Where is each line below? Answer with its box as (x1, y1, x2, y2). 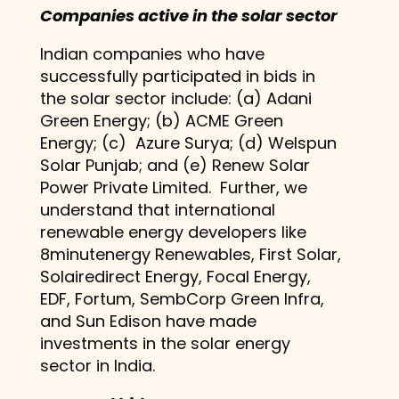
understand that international (39, 198, 275, 221)
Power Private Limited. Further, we (39, 175, 307, 199)
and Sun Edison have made (39, 309, 256, 332)
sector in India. (39, 354, 155, 377)
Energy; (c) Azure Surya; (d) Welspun (39, 131, 337, 154)
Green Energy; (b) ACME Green (39, 109, 283, 132)
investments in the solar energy (39, 331, 290, 354)
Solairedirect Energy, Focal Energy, (39, 265, 311, 288)
